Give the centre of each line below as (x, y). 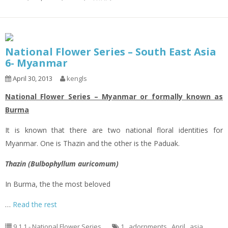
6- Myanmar (36, 63)
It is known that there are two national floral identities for (114, 130)
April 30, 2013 (32, 79)
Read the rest (35, 205)
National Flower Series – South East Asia (111, 52)
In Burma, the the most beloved (58, 184)
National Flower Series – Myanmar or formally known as (114, 97)
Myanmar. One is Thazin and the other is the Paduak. (92, 144)
